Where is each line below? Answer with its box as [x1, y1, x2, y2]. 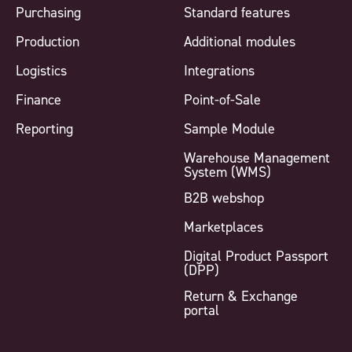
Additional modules [184, 31, 295, 51]
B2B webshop [184, 188, 264, 207]
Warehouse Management [184, 148, 330, 167]
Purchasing [16, 2, 81, 22]
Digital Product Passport [184, 246, 328, 266]
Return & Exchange [184, 286, 298, 306]
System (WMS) [184, 162, 271, 181]
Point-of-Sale [184, 90, 261, 109]
